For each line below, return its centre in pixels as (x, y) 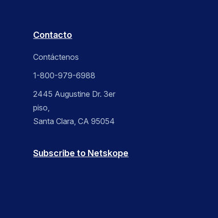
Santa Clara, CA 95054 (74, 121)
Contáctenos (56, 57)
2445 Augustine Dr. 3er (74, 94)
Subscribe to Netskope (81, 153)
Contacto (53, 35)
